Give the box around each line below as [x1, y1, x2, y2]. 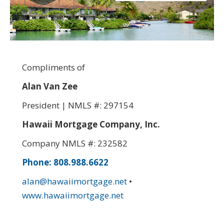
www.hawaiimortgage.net [22, 189, 123, 201]
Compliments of [22, 61, 85, 73]
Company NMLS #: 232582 [22, 137, 127, 149]
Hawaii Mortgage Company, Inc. [22, 118, 160, 130]
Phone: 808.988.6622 [22, 156, 108, 168]
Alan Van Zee [22, 80, 77, 92]
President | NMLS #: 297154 [22, 99, 133, 111]
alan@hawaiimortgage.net [22, 175, 127, 187]
